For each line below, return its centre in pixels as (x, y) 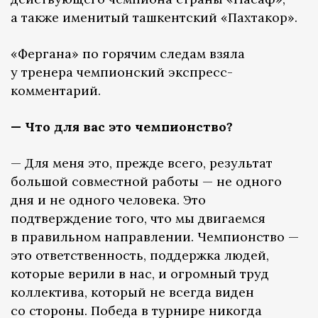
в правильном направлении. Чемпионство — (155, 236)
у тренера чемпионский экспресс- (122, 72)
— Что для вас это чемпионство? (122, 126)
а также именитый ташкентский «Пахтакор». (154, 17)
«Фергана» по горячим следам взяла (128, 53)
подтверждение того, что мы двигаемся (138, 218)
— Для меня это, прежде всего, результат (142, 163)
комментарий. (56, 90)
